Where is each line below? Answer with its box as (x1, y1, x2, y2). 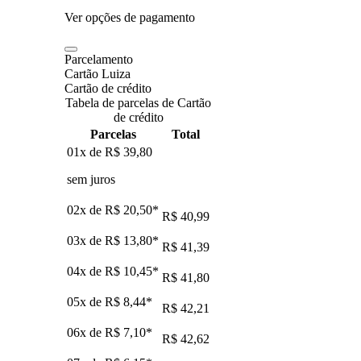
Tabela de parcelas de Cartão (65, 95, 211, 110)
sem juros (67, 172, 115, 186)
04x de (67, 263, 105, 278)
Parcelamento (64, 52, 133, 66)
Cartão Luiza (64, 66, 131, 81)
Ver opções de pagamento (64, 10, 195, 24)
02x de (67, 202, 105, 217)
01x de (67, 144, 105, 159)
